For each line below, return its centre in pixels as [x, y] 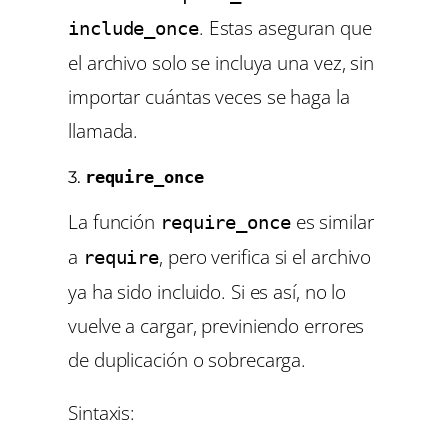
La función [114, 221]
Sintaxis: [102, 413]
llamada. [103, 131]
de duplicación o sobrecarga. [187, 359]
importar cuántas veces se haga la [209, 97]
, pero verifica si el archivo [265, 256]
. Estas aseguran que [285, 28]
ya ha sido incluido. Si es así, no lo [207, 291]
